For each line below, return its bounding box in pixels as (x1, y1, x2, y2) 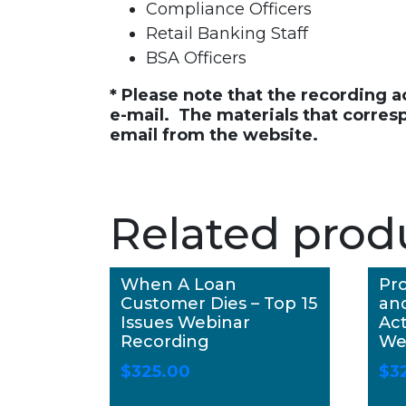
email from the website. (109, 125, 318, 146)
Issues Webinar (121, 313, 251, 333)
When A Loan (121, 275, 237, 295)
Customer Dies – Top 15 (121, 294, 318, 314)
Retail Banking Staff (145, 24, 308, 44)
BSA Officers (145, 48, 246, 69)
